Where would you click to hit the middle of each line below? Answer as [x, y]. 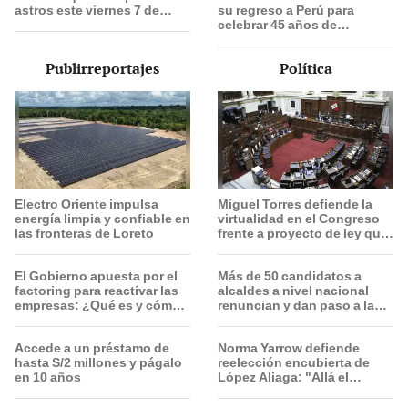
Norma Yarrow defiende [289, 347]
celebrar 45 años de [277, 25]
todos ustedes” [265, 69]
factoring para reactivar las [97, 290]
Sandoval [44, 40]
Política [306, 69]
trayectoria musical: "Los [295, 40]
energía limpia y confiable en [102, 218]
